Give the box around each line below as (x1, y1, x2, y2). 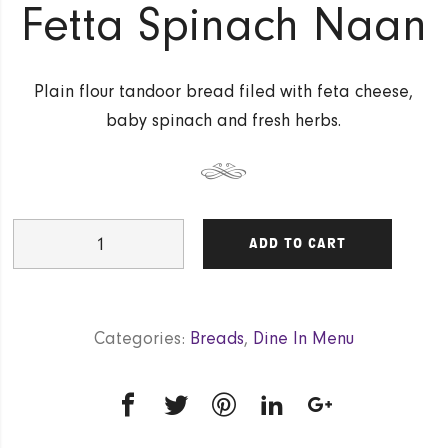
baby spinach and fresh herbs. (106, 110, 342, 132)
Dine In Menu (252, 328, 354, 350)
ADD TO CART (249, 236, 347, 252)
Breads (189, 328, 244, 350)
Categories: (93, 328, 190, 350)
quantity (12, 307, 66, 326)
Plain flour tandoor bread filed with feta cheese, (34, 81, 414, 103)
